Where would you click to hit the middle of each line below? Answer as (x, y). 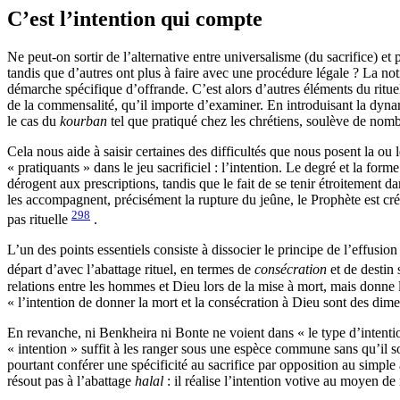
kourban (85, 121)
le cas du (33, 121)
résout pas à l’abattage (71, 380)
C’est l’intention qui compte (135, 19)
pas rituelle (37, 220)
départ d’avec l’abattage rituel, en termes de (131, 270)
